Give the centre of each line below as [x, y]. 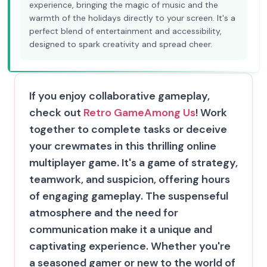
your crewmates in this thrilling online [123, 146]
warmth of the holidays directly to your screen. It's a [132, 18]
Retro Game [114, 113]
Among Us [170, 113]
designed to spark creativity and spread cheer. [121, 44]
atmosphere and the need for [104, 213]
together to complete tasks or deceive [128, 129]
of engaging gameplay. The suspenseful [129, 196]
